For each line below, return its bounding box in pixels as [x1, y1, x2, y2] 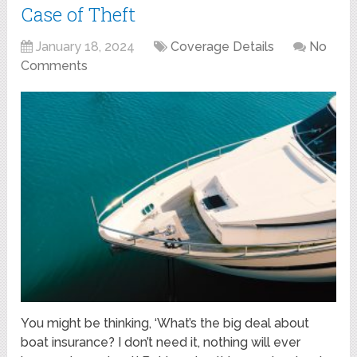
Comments [21, 57, 88, 73]
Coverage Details [171, 38, 275, 54]
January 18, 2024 [36, 38, 135, 54]
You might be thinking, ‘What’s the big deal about [21, 315, 310, 331]
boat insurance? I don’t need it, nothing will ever [21, 334, 301, 350]
